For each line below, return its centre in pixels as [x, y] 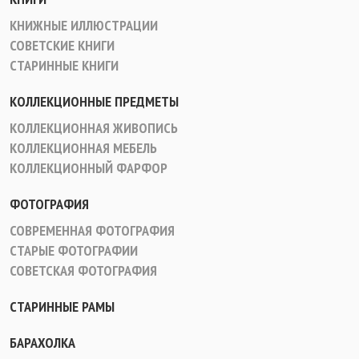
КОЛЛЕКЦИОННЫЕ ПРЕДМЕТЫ [94, 101]
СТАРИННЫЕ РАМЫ [62, 307]
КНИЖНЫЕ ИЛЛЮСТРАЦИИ [84, 25]
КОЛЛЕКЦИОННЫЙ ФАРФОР [89, 168]
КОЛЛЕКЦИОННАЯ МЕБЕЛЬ [83, 148]
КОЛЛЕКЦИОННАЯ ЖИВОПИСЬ [94, 128]
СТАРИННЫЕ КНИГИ [64, 65]
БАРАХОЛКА [42, 343]
